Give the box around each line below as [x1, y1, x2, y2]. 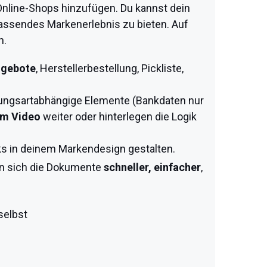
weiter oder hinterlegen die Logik [41, 110, 197, 123]
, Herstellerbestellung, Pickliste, [36, 62, 184, 74]
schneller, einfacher [104, 161, 201, 173]
